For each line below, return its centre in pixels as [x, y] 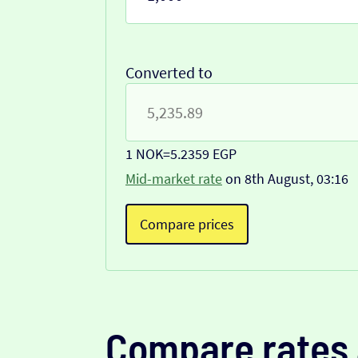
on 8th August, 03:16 [285, 179]
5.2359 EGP [203, 154]
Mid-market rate [174, 179]
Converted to [169, 73]
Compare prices [187, 225]
